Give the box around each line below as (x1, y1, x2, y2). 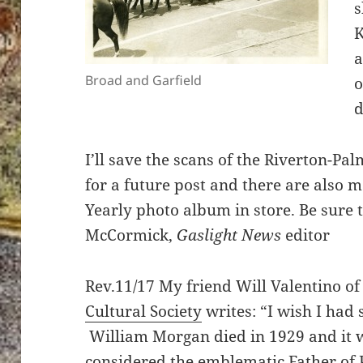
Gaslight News (177, 224, 282, 246)
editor (281, 224, 331, 246)
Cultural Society (85, 301, 203, 322)
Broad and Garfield (85, 71, 203, 90)
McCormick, (85, 224, 177, 246)
